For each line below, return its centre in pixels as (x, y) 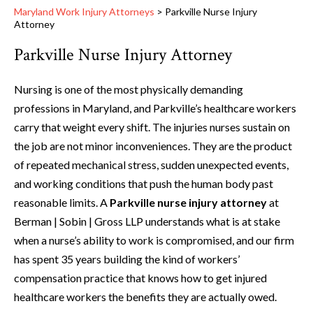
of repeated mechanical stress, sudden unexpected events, (151, 165)
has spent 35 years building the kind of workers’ (127, 259)
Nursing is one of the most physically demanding (129, 89)
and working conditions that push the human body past (144, 184)
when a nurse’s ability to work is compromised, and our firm (154, 240)
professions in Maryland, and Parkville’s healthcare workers (155, 108)
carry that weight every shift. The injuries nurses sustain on (152, 127)
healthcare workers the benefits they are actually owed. (145, 297)
